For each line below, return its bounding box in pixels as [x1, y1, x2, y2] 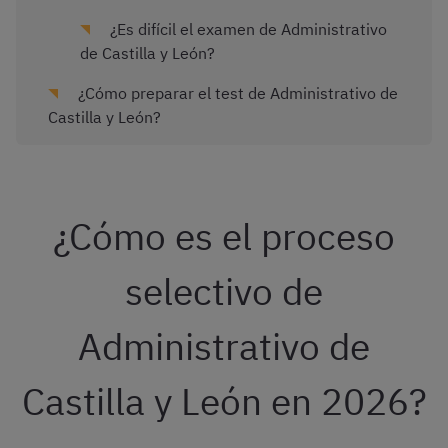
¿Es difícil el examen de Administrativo [106, 19, 387, 40]
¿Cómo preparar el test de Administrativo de [74, 83, 398, 104]
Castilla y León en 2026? [21, 377, 427, 426]
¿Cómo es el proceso [53, 212, 395, 261]
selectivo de [125, 267, 323, 316]
